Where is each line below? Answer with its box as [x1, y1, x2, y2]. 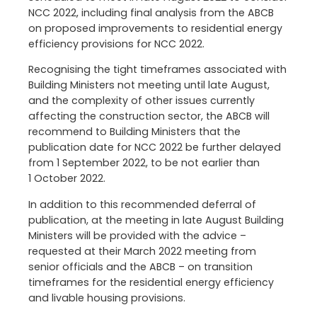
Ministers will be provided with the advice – [28, 228, 246, 243]
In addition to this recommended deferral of [28, 197, 256, 212]
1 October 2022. [28, 171, 105, 186]
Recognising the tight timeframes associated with [28, 62, 287, 77]
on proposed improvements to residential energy [28, 21, 282, 36]
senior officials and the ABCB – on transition [28, 259, 253, 274]
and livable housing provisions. [28, 290, 185, 305]
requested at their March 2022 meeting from [28, 243, 256, 258]
